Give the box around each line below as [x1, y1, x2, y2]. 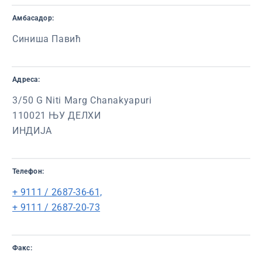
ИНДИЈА [12, 125, 52, 136]
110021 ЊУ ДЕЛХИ [12, 110, 101, 121]
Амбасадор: [12, 14, 54, 22]
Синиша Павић [12, 33, 81, 44]
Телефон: [12, 167, 44, 175]
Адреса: [12, 75, 40, 84]
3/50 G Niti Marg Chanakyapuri [12, 95, 152, 106]
